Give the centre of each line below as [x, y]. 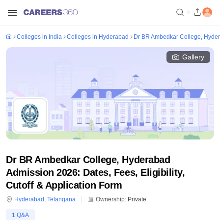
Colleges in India [39, 37]
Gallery [193, 57]
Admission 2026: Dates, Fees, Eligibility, [96, 172]
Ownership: [110, 199]
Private [137, 199]
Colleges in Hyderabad [98, 37]
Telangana [61, 199]
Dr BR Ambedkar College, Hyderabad [88, 160]
